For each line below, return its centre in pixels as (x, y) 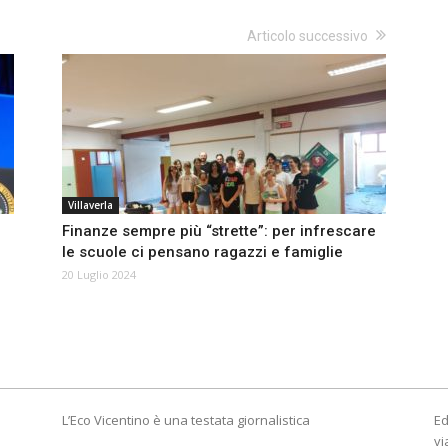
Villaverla (90, 205)
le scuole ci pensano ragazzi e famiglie (202, 252)
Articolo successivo (307, 36)
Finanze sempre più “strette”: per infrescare (219, 231)
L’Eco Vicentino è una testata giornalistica (186, 420)
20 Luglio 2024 (99, 275)
